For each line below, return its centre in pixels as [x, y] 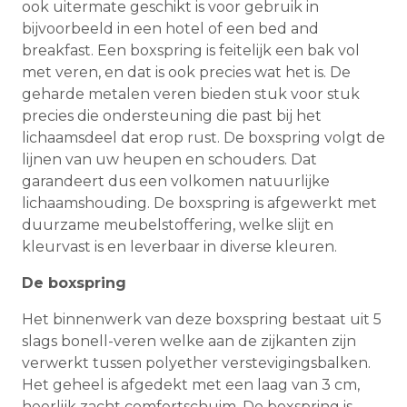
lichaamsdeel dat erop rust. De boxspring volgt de [203, 138]
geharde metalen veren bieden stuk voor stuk [191, 94]
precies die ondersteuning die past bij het [172, 116]
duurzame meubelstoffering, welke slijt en [178, 225]
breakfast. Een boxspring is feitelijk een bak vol [191, 51]
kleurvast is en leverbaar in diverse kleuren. [179, 247]
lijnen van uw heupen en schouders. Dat [169, 160]
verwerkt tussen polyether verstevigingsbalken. [196, 363]
